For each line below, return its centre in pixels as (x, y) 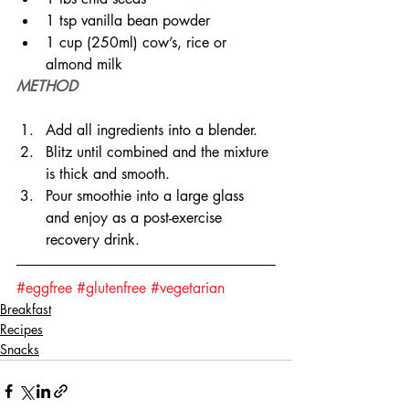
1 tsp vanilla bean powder (128, 21)
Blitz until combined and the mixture (159, 152)
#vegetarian (188, 288)
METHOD (47, 87)
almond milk (84, 65)
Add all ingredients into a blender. (152, 131)
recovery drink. (93, 240)
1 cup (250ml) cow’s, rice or (138, 43)
